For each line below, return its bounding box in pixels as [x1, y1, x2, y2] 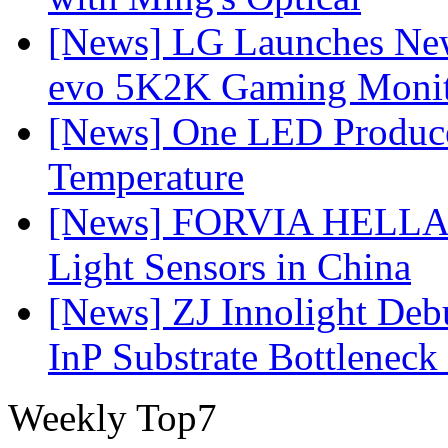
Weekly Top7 [8, 395, 217, 439]
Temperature [48, 154, 244, 198]
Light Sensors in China [48, 244, 411, 288]
